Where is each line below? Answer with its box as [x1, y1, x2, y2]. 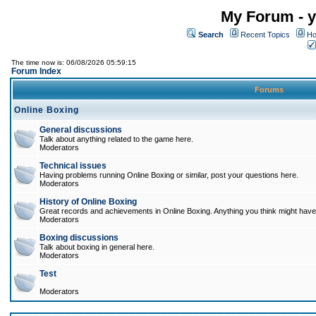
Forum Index [11, 66, 61, 76]
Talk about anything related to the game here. [39, 135, 193, 143]
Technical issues [39, 161, 107, 171]
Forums [253, 85, 286, 94]
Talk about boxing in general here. [39, 243, 154, 251]
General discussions [39, 125, 122, 135]
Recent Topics [241, 30, 290, 39]
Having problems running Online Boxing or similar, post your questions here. [39, 171, 298, 179]
